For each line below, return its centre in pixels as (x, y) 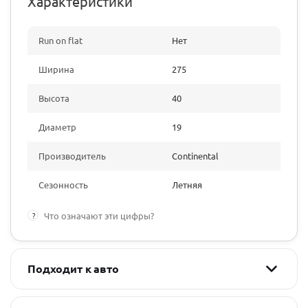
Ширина (56, 69)
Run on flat (60, 40)
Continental (195, 156)
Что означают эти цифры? (99, 216)
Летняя (187, 185)
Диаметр (57, 127)
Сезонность (63, 185)
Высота (54, 98)
